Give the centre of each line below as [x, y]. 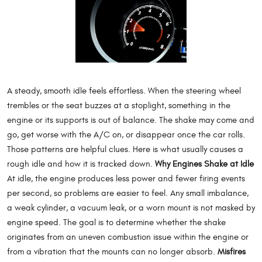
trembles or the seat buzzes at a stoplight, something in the [119, 105]
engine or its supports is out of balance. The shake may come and [131, 120]
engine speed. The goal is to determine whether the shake [116, 222]
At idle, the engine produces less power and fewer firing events [126, 178]
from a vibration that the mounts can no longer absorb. [112, 251]
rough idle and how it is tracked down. [81, 164]
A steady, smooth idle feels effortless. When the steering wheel [124, 91]
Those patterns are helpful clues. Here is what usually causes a [125, 149]
